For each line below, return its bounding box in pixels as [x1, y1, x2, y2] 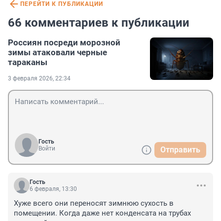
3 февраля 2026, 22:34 [8, 75, 71, 82]
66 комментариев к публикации [8, 16, 189, 30]
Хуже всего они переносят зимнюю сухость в [14, 199, 174, 208]
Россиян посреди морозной [8, 37, 120, 48]
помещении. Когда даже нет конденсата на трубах [14, 209, 191, 218]
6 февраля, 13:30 [30, 185, 77, 193]
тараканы [8, 57, 47, 68]
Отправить [160, 145, 200, 155]
